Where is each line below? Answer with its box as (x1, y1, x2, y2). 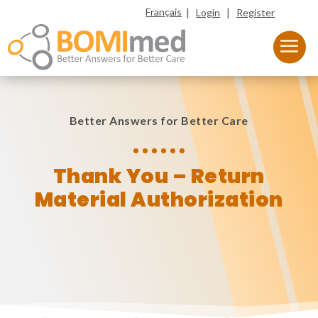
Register (236, 6, 275, 18)
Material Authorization (34, 186, 283, 214)
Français (146, 6, 182, 18)
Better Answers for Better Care (69, 114, 248, 127)
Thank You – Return (53, 163, 265, 190)
